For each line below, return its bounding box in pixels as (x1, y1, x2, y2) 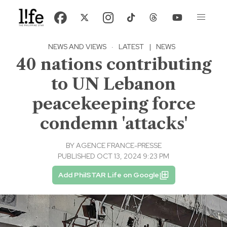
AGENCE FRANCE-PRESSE (75, 141, 162, 150)
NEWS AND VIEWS (48, 42, 106, 52)
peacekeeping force (31, 94, 196, 114)
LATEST (119, 42, 144, 52)
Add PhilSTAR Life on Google (58, 170, 159, 180)
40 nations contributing (16, 54, 211, 74)
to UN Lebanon (51, 74, 176, 94)
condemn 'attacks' (40, 113, 187, 134)
